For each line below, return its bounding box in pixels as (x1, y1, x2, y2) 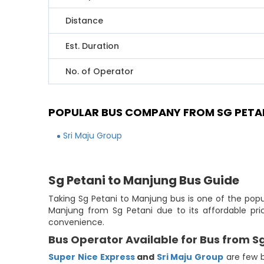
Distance (65, 15, 104, 27)
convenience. (48, 216, 105, 228)
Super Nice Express (48, 251, 135, 263)
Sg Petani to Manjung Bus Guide (48, 172, 240, 189)
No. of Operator (65, 65, 134, 77)
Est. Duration (65, 40, 120, 52)
